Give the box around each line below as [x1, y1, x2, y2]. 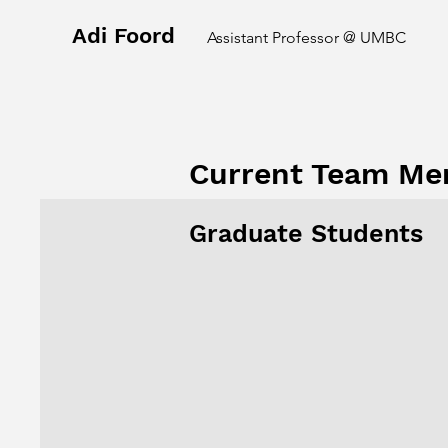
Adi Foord [72, 23, 175, 48]
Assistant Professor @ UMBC [207, 28, 406, 47]
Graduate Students [189, 219, 423, 248]
